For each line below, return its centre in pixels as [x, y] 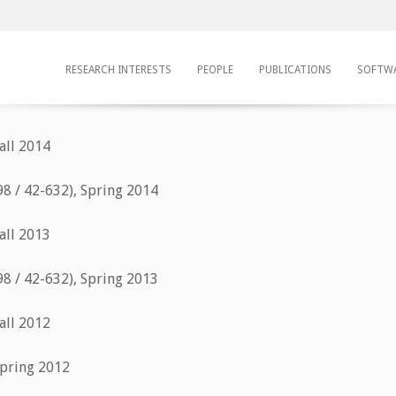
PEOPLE [215, 70]
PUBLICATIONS [295, 70]
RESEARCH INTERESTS [118, 70]
